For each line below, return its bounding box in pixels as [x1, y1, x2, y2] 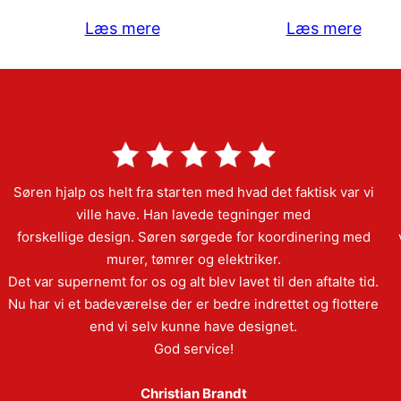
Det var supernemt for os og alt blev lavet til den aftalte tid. [8, 272, 379, 290]
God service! [153, 339, 234, 357]
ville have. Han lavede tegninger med [76, 205, 311, 223]
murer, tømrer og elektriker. [106, 250, 281, 268]
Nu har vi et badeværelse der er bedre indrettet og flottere [8, 294, 379, 312]
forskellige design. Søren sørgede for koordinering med [16, 227, 371, 245]
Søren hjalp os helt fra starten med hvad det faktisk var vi [13, 183, 374, 200]
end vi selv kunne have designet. [90, 317, 297, 335]
